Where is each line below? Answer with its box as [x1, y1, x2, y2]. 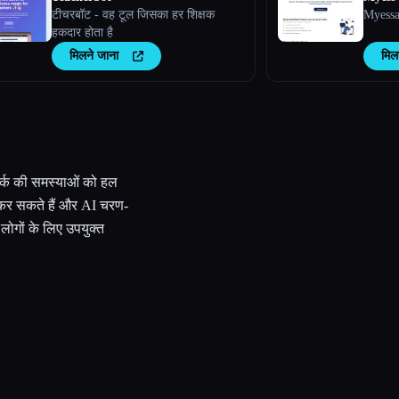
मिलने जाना [69, 49, 119, 62]
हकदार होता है [52, 26, 114, 39]
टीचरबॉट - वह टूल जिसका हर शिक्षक [52, 8, 216, 21]
